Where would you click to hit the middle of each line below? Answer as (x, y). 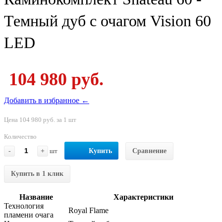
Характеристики (143, 197)
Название (36, 197)
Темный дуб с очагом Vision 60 (108, 21)
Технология (24, 206)
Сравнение (149, 151)
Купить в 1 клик (37, 173)
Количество (20, 136)
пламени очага (29, 215)
